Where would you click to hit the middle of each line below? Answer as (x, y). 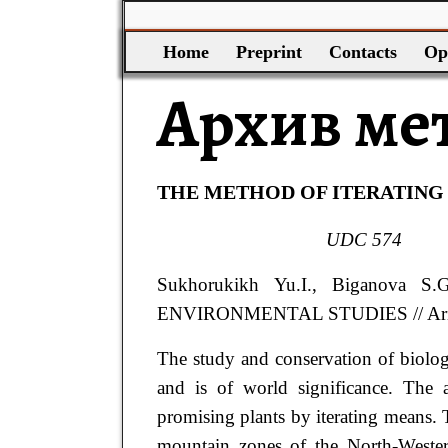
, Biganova (366, 285)
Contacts (362, 51)
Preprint (268, 51)
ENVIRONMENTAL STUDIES (284, 314)
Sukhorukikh (215, 285)
